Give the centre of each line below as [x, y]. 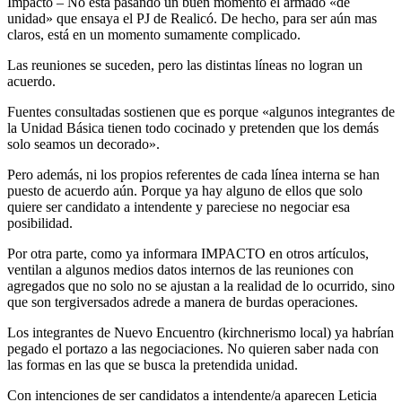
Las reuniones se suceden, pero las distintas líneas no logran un [185, 66]
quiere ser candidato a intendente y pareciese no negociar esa [179, 207]
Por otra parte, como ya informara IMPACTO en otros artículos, [188, 254]
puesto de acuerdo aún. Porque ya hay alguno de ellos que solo [185, 191]
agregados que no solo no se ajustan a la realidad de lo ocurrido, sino [201, 286]
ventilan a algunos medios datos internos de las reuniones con [180, 270]
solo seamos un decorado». [83, 144]
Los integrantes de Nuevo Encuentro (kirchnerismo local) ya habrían [201, 333]
